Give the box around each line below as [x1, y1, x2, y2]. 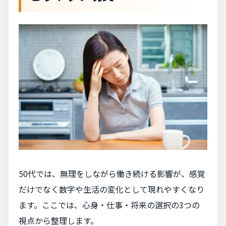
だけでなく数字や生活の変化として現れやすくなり [19, 183, 204, 195]
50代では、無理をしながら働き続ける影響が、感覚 [19, 167, 205, 180]
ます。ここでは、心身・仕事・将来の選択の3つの [19, 198, 200, 211]
